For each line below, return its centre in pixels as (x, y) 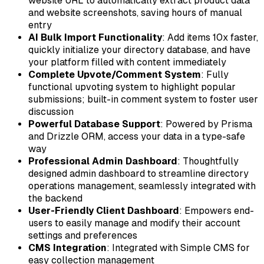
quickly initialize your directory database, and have (139, 50)
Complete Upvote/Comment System (115, 75)
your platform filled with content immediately (127, 62)
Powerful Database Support (94, 124)
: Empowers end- (217, 211)
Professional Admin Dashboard (103, 161)
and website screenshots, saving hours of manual (135, 13)
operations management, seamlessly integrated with (142, 186)
